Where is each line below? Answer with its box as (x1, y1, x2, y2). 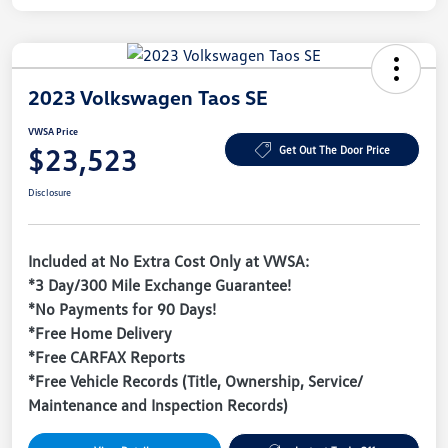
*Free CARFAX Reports (28, 346, 185, 367)
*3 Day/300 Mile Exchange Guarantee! (28, 274, 291, 295)
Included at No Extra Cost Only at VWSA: (28, 250, 309, 271)
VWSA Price (28, 124, 78, 137)
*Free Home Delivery (28, 322, 172, 343)
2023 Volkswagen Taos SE (28, 84, 268, 109)
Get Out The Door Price (278, 143, 390, 157)
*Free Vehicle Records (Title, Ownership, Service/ (28, 370, 363, 391)
